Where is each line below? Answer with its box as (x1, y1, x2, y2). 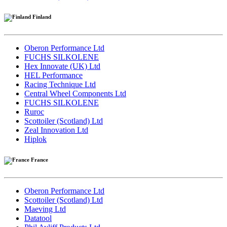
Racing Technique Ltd (24, 80, 96, 89)
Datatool (24, 213, 52, 222)
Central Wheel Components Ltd (24, 89, 126, 98)
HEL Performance (24, 70, 83, 80)
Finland (31, 13, 51, 20)
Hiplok (24, 134, 47, 143)
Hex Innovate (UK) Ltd (24, 61, 100, 70)
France (29, 156, 48, 163)
